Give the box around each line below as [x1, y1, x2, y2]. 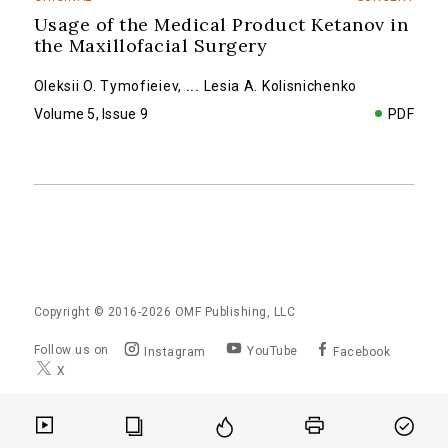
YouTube [247, 344, 298, 358]
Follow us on [33, 342, 109, 357]
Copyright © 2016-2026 [33, 305, 175, 319]
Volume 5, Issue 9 [33, 106, 148, 122]
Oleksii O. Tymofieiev [33, 78, 179, 94]
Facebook [333, 345, 391, 359]
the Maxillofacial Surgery [33, 34, 268, 57]
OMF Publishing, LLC [174, 305, 296, 319]
